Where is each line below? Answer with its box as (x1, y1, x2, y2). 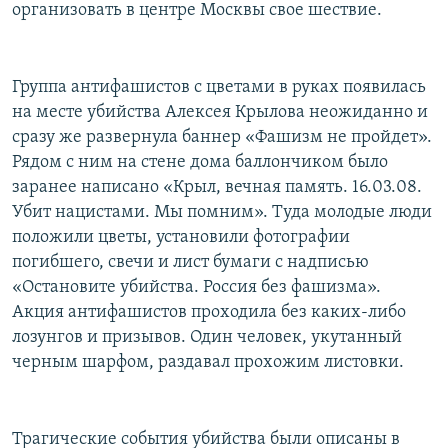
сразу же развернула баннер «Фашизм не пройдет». (12, 128, 432, 148)
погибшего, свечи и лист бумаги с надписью (12, 253, 369, 273)
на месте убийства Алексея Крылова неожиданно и (12, 103, 428, 123)
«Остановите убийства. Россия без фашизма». (12, 278, 381, 298)
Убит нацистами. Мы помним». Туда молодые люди (12, 203, 432, 223)
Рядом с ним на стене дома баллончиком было (12, 153, 388, 173)
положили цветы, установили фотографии (12, 228, 350, 248)
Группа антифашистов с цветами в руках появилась (12, 78, 426, 98)
